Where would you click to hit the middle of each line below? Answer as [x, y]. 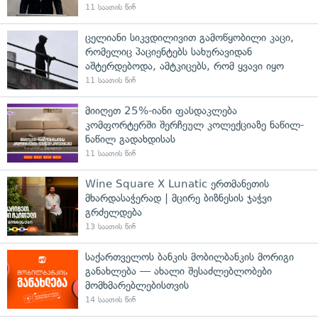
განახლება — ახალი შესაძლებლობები [179, 271]
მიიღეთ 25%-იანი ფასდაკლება [161, 110]
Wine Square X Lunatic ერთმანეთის [177, 183]
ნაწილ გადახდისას [130, 139]
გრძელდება [114, 212]
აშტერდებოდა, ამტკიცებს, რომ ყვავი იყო [185, 66]
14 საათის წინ [110, 300]
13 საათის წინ [110, 226]
